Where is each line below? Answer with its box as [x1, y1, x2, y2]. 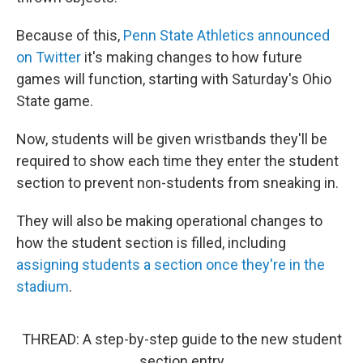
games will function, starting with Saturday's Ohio [16, 70, 331, 88]
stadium [16, 278, 69, 295]
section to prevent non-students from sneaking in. [16, 174, 339, 191]
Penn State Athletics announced [123, 27, 330, 44]
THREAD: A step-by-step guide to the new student [21, 331, 342, 348]
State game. [16, 92, 93, 109]
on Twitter [16, 49, 81, 66]
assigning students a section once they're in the [16, 256, 325, 273]
